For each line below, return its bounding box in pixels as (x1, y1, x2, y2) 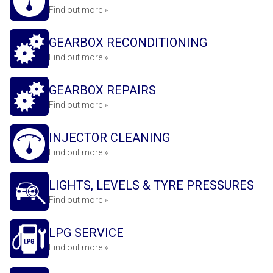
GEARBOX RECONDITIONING (49, 35, 207, 50)
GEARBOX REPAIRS (49, 83, 156, 97)
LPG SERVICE (49, 225, 124, 240)
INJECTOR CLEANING (49, 130, 170, 145)
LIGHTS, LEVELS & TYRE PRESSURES (49, 178, 254, 193)
